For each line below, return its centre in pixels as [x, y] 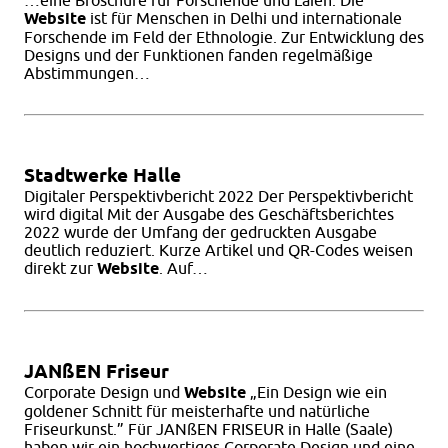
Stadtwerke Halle [102, 176]
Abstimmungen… [87, 73]
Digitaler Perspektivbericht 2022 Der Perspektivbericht [218, 196]
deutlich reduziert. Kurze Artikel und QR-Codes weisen [218, 250]
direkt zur [60, 268]
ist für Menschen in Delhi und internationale [244, 18]
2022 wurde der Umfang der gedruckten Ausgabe [200, 232]
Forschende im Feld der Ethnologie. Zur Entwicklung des [224, 37]
